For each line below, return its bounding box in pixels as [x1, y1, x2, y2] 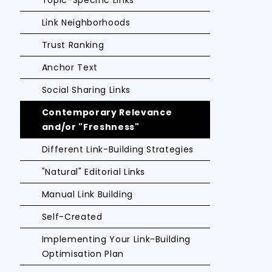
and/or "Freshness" [41, 121, 140, 133]
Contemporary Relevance [41, 106, 172, 118]
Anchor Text [41, 61, 98, 73]
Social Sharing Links [41, 84, 131, 96]
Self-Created [41, 211, 103, 223]
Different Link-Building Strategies [41, 143, 194, 155]
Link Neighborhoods [41, 16, 131, 29]
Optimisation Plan [41, 248, 124, 260]
